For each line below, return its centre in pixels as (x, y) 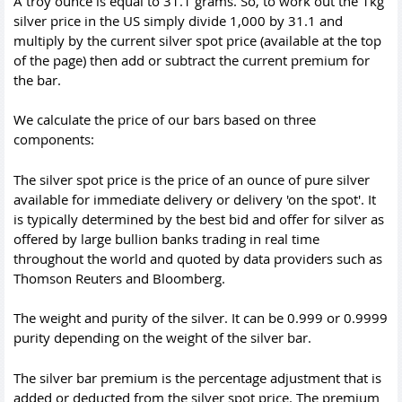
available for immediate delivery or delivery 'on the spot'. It (195, 199)
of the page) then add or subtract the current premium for (192, 60)
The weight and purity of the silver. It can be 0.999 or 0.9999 (201, 318)
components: (54, 139)
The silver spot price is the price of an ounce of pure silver (192, 179)
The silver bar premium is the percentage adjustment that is (197, 377)
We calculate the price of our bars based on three (165, 119)
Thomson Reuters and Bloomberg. (119, 278)
